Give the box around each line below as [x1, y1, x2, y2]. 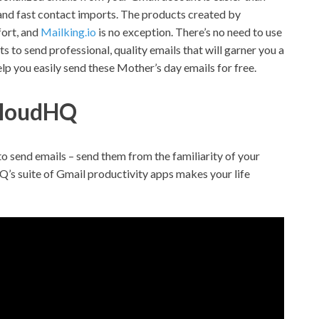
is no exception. [96, 25, 175, 39]
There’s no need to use [175, 25, 282, 39]
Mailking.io [41, 25, 96, 39]
